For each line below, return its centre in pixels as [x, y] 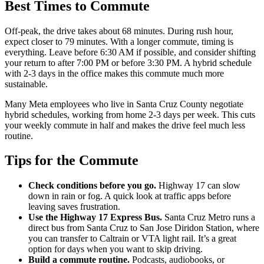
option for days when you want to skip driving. [115, 249]
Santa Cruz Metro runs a [209, 217]
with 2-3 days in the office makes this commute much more [114, 73]
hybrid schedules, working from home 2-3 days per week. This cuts [130, 114]
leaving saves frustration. [74, 207]
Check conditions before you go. [92, 186]
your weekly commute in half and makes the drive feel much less [125, 125]
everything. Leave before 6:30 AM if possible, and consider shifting [130, 52]
